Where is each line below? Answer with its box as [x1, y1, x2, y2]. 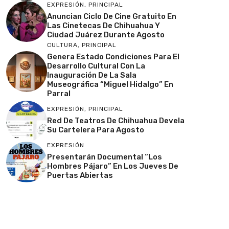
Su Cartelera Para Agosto [47, 125, 144, 134]
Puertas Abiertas [47, 170, 113, 180]
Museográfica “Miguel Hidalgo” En [47, 80, 173, 89]
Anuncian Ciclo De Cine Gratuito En [47, 11, 176, 21]
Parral [47, 89, 71, 99]
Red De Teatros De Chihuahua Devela [47, 116, 185, 125]
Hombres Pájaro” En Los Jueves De [47, 161, 178, 171]
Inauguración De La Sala [47, 71, 136, 80]
